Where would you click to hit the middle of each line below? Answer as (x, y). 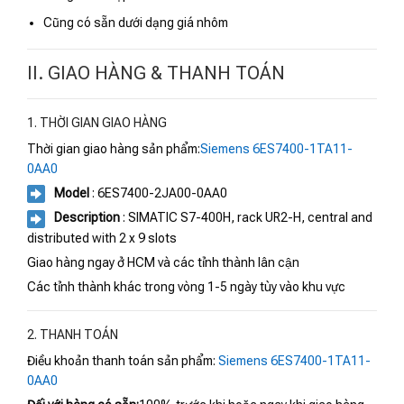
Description (87, 218)
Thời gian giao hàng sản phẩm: (114, 148)
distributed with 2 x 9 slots (102, 238)
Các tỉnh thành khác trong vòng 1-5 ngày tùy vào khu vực (186, 286)
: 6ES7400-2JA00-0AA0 (158, 193)
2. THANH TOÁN (73, 334)
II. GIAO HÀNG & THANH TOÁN (156, 73)
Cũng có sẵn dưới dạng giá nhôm (136, 22)
